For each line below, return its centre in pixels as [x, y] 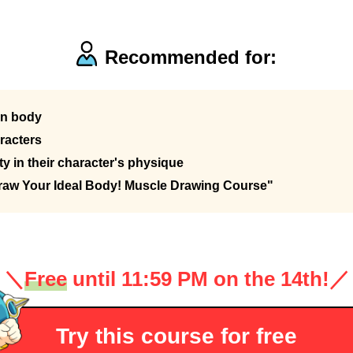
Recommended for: [191, 58]
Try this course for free [176, 336]
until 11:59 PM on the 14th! [198, 279]
